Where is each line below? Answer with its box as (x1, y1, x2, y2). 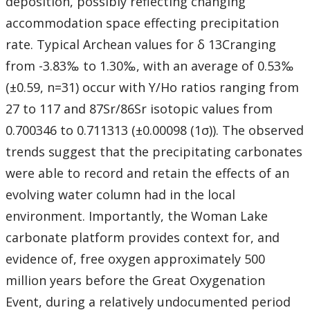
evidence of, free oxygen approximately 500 (6, 250, 265, 268)
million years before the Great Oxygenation (6, 272, 265, 289)
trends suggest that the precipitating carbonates (6, 143, 302, 161)
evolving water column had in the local (6, 186, 235, 203)
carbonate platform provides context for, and (6, 229, 280, 246)
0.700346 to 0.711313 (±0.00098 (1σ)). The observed (6, 122, 304, 139)
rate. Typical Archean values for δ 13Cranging (6, 36, 276, 53)
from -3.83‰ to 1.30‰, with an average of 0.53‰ (6, 57, 294, 75)
